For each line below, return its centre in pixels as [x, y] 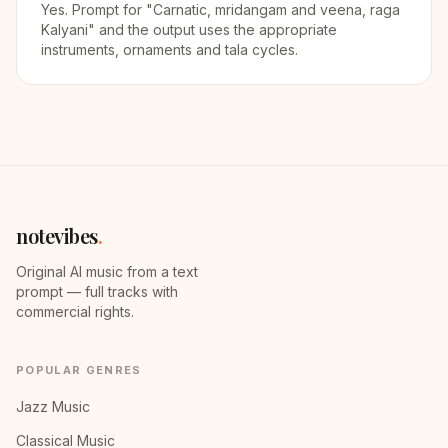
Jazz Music [53, 406]
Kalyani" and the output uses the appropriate [189, 29]
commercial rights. [75, 311]
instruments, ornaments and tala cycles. [169, 49]
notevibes [57, 235]
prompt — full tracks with [97, 291]
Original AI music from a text [107, 271]
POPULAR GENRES [79, 370]
